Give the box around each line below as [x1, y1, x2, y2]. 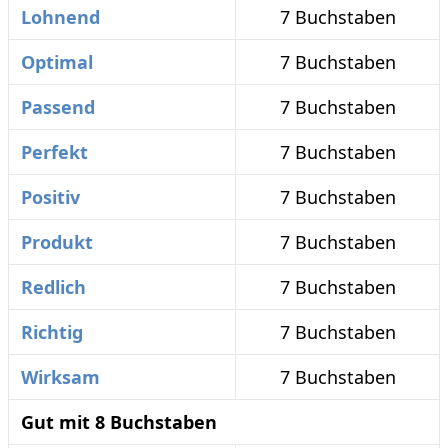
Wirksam [21, 365, 100, 389]
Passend [21, 95, 95, 119]
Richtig [21, 320, 83, 344]
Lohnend [21, 5, 100, 29]
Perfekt [21, 140, 88, 164]
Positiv [21, 185, 80, 209]
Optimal [21, 50, 93, 74]
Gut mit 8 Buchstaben [21, 410, 217, 434]
